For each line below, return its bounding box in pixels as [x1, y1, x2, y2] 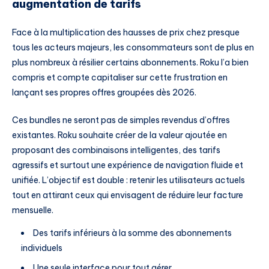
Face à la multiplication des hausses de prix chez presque [12, 27, 240, 38]
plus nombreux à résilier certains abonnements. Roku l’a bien [12, 57, 249, 68]
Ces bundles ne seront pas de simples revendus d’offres [12, 115, 230, 126]
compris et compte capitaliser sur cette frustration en [12, 72, 228, 83]
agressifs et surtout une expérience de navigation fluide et [12, 160, 243, 171]
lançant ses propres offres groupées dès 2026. [12, 87, 196, 98]
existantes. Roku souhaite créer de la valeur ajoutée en [12, 130, 227, 141]
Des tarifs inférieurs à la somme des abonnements [33, 227, 232, 238]
